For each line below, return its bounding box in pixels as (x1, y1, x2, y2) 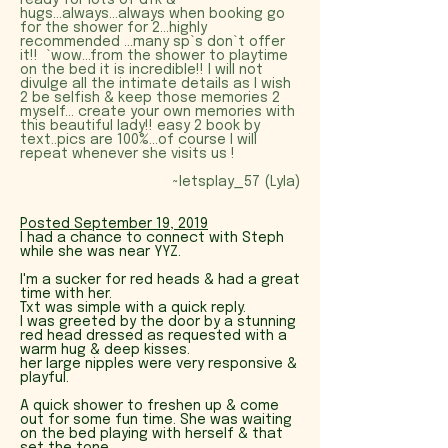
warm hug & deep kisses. (20, 343, 190, 357)
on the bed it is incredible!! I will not (20, 63, 263, 77)
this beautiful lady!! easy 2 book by (20, 119, 260, 133)
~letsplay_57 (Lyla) (171, 175, 300, 189)
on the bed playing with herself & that (20, 427, 283, 441)
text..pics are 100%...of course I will (20, 133, 257, 147)
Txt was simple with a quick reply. (20, 301, 246, 315)
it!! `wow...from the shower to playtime (20, 49, 288, 63)
